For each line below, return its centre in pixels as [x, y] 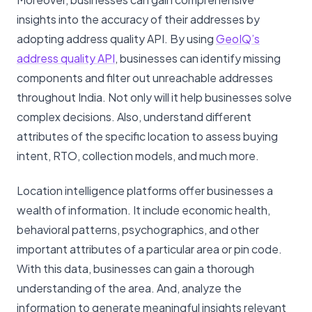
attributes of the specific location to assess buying [147, 136]
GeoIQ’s [238, 39]
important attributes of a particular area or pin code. [149, 249]
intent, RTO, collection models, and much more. [138, 156]
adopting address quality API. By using [116, 39]
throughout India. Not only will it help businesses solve [154, 97]
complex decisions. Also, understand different [134, 117]
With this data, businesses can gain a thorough [135, 269]
